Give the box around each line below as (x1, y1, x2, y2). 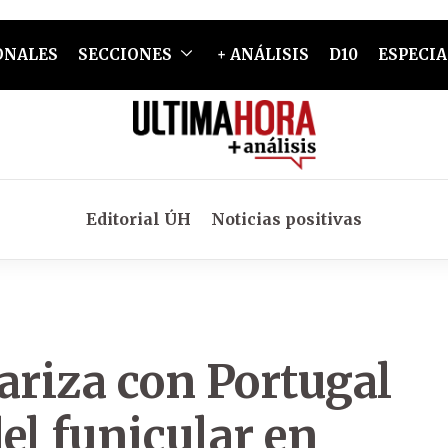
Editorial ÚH (86, 209, 191, 229)
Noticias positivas (211, 209, 362, 229)
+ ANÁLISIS (216, 45, 309, 64)
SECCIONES (77, 45, 172, 64)
